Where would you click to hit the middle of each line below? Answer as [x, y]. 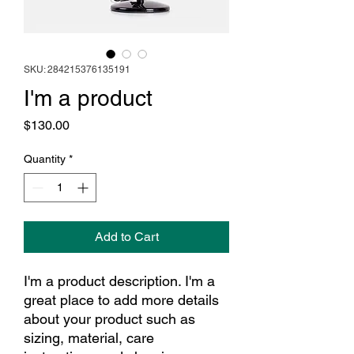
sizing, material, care [89, 337]
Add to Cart [126, 236]
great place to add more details [121, 299]
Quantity [45, 158]
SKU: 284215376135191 [77, 69]
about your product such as [109, 318]
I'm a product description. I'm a [119, 281]
